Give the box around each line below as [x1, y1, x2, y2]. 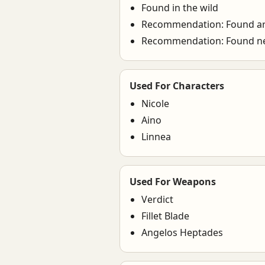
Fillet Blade [141, 209, 189, 222]
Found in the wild [141, 1, 218, 14]
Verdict [141, 193, 173, 206]
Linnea [141, 130, 171, 143]
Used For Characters [130, 79, 224, 92]
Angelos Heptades [141, 226, 223, 239]
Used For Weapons [130, 175, 216, 188]
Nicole [141, 97, 169, 110]
